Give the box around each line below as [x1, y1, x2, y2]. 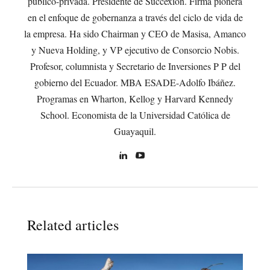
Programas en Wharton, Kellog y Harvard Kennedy [37, 92, 233, 105]
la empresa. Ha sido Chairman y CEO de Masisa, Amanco [24, 27, 246, 40]
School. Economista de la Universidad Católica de [40, 108, 230, 122]
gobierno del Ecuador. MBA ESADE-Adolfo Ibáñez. [34, 76, 236, 89]
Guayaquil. [114, 125, 156, 138]
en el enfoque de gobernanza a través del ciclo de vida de [27, 11, 243, 24]
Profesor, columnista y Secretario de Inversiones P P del [30, 60, 240, 73]
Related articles [27, 215, 119, 235]
